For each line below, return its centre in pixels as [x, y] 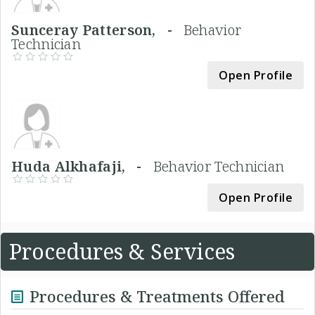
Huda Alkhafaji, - [82, 166]
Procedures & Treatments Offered [157, 296]
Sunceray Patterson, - [97, 30]
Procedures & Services [122, 251]
